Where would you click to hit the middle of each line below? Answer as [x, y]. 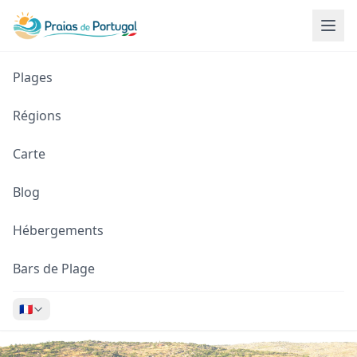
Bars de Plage [54, 269]
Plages [33, 77]
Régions [37, 116]
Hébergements [58, 230]
